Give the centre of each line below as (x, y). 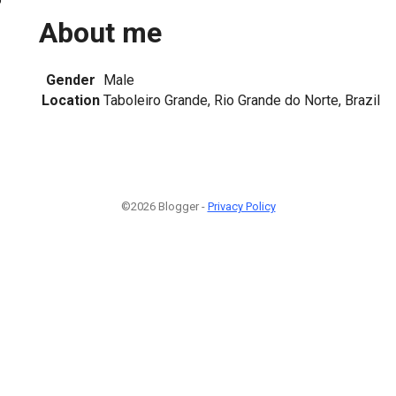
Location (71, 100)
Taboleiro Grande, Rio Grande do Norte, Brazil (242, 100)
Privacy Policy (241, 206)
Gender (71, 80)
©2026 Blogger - (164, 206)
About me (100, 33)
